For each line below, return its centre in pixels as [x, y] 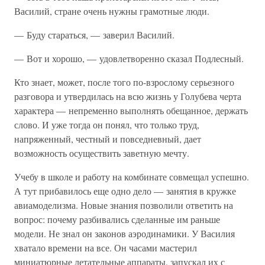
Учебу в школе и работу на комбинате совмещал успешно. [132, 177]
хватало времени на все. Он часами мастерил [106, 248]
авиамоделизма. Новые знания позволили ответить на [124, 205]
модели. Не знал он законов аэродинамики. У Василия [125, 233]
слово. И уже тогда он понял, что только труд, [107, 125]
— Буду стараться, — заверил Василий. [94, 35]
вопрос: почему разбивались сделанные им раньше [117, 219]
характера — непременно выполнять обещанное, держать [131, 110]
